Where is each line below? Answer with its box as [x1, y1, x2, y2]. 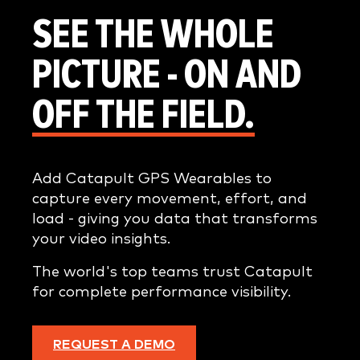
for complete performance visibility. [32, 284, 291, 300]
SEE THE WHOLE [32, 14, 274, 56]
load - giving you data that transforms [32, 211, 317, 227]
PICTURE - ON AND [32, 55, 301, 96]
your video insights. [32, 231, 170, 247]
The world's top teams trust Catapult [32, 264, 313, 280]
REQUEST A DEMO [53, 337, 175, 351]
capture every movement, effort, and [32, 190, 307, 207]
